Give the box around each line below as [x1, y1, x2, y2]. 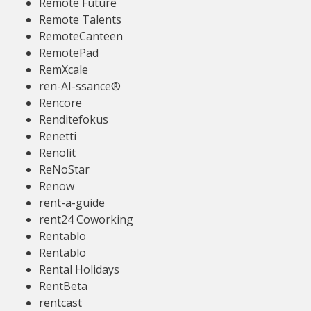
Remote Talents [39, 12, 121, 27]
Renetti [39, 128, 76, 144]
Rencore [39, 95, 82, 110]
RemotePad [39, 45, 99, 60]
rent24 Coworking [39, 212, 133, 227]
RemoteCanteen [39, 28, 123, 44]
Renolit [39, 145, 76, 160]
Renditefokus [39, 112, 108, 127]
